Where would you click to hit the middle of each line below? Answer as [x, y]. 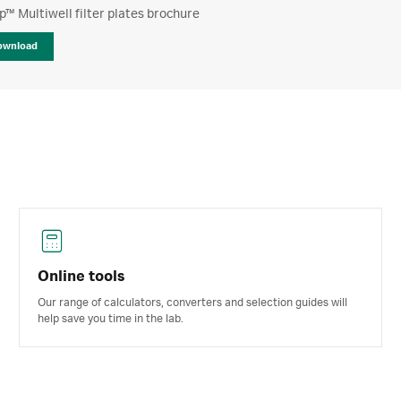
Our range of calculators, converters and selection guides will [193, 303]
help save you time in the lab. [111, 319]
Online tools [81, 277]
